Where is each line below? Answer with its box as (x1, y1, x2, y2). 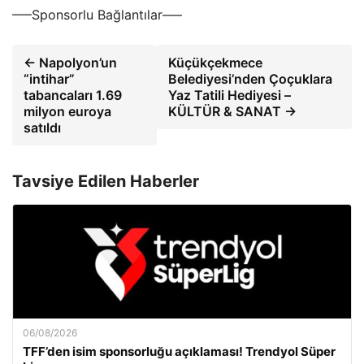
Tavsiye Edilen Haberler (12, 171, 199, 191)
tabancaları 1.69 (24, 87, 122, 103)
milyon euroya (24, 103, 111, 119)
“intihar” (24, 71, 75, 87)
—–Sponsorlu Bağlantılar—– (12, 6, 182, 23)
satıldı (24, 119, 61, 136)
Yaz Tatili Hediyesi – (168, 87, 292, 103)
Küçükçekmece (168, 54, 263, 71)
